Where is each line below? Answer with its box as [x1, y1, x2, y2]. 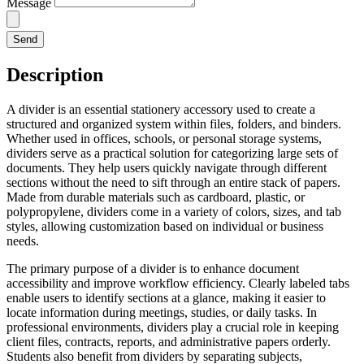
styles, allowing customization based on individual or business [6, 219, 323, 234]
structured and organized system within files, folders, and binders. [6, 117, 341, 132]
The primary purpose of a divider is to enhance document [6, 262, 299, 276]
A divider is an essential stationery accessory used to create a [6, 102, 315, 117]
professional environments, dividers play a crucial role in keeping [6, 320, 339, 335]
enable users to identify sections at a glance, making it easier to [6, 291, 326, 305]
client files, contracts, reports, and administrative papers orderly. [6, 335, 331, 349]
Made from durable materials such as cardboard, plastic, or [6, 190, 305, 205]
